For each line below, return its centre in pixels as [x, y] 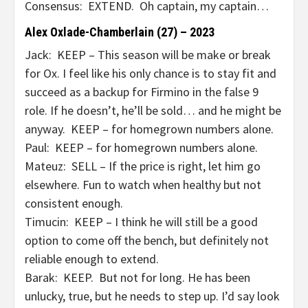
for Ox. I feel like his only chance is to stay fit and [151, 73]
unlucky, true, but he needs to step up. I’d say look [152, 296]
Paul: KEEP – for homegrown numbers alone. [141, 147]
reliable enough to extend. [92, 259]
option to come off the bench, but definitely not [147, 240]
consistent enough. [74, 203]
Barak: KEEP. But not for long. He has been [137, 277]
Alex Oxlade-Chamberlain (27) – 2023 [120, 32]
